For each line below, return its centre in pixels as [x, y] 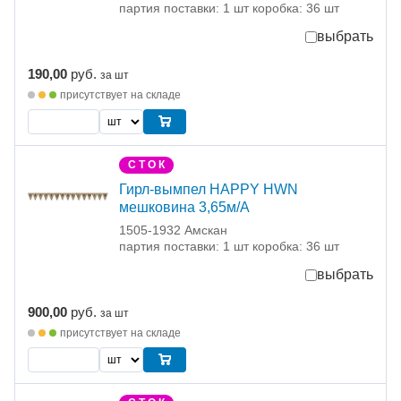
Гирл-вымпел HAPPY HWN [209, 190]
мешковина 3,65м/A [184, 208]
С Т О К [146, 165]
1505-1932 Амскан [173, 230]
